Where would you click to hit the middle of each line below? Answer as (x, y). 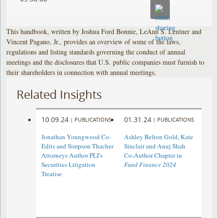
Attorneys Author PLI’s (72, 155)
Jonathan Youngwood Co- (76, 137)
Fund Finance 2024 (150, 165)
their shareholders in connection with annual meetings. (82, 72)
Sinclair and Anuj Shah (154, 146)
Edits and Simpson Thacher (78, 146)
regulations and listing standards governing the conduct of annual (96, 52)
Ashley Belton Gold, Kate (158, 137)
